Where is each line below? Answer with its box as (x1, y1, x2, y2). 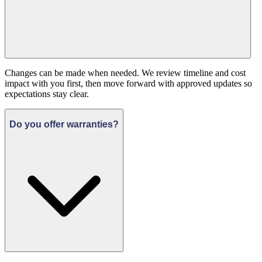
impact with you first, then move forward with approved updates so (5, 78, 252, 88)
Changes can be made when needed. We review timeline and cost (5, 67, 246, 78)
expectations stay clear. (5, 88, 89, 99)
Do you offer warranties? (9, 119, 119, 130)
